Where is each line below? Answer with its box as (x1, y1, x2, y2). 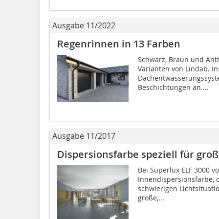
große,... (137, 193, 164, 202)
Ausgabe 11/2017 (52, 130, 115, 141)
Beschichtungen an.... (137, 82, 209, 92)
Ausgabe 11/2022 (52, 20, 115, 31)
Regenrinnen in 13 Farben (57, 37, 180, 50)
